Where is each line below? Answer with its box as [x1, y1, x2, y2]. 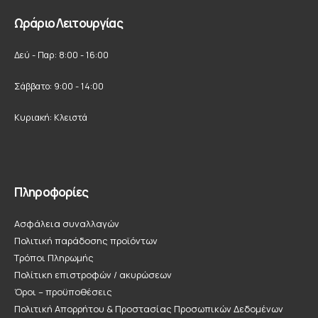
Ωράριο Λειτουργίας [14, 14, 123, 31]
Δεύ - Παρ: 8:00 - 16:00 [14, 48, 109, 61]
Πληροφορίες [14, 184, 89, 201]
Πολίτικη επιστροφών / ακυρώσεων [14, 268, 172, 281]
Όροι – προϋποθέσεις [14, 285, 112, 298]
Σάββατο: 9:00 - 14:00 [14, 79, 106, 92]
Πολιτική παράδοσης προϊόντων [14, 234, 158, 247]
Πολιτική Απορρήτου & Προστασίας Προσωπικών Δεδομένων [14, 302, 283, 315]
